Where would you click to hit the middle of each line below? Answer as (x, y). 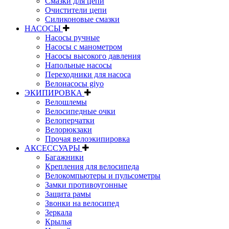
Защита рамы (68, 194)
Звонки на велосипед (82, 203)
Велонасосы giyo (74, 83)
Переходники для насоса (88, 74)
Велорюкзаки (68, 129)
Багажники (64, 157)
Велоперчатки (70, 120)
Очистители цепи (76, 10)
